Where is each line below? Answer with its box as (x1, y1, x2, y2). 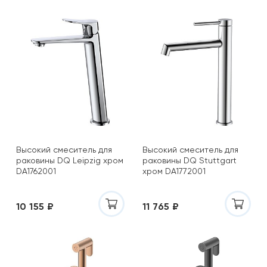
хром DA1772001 (142, 166, 206, 176)
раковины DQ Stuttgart (142, 156, 237, 165)
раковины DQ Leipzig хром (16, 156, 123, 165)
